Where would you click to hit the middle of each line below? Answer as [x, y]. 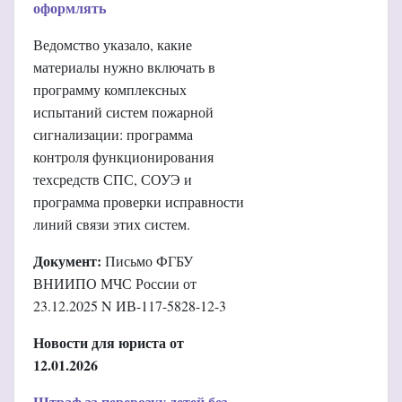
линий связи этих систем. [112, 223]
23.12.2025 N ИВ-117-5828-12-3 [130, 305]
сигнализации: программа [113, 134]
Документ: [67, 260]
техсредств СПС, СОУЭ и [113, 179]
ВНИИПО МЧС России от [115, 283]
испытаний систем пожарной [123, 111]
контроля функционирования [123, 156]
